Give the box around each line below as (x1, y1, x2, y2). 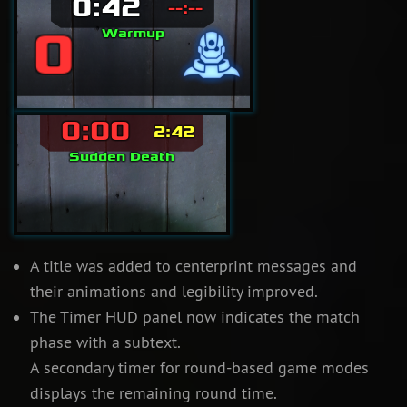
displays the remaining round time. (29, 383, 277, 404)
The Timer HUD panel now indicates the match (29, 307, 360, 328)
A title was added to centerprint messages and (29, 256, 357, 277)
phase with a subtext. (29, 333, 181, 353)
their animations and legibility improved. (29, 282, 318, 303)
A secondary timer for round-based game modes (29, 358, 369, 379)
